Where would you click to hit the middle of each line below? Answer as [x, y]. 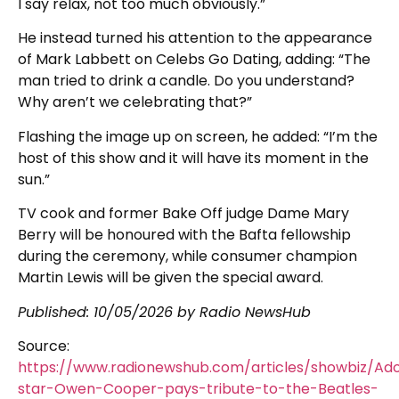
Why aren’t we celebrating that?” [135, 102]
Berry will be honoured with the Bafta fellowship [184, 235]
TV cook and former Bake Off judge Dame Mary [183, 214]
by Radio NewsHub [242, 312]
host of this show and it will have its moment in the [193, 158]
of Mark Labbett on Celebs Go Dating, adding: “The [194, 60]
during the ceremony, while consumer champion [187, 256]
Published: [56, 312]
